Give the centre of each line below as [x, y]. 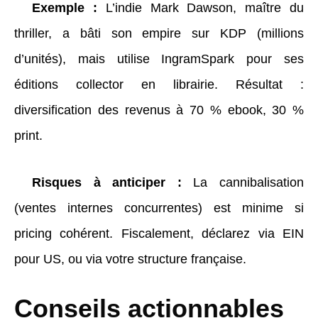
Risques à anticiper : [107, 182]
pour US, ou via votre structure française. [130, 259]
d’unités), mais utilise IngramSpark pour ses [159, 59]
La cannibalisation [243, 182]
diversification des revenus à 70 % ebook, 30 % [159, 110]
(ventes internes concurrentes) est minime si [159, 208]
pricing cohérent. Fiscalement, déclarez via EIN [159, 233]
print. [28, 135]
